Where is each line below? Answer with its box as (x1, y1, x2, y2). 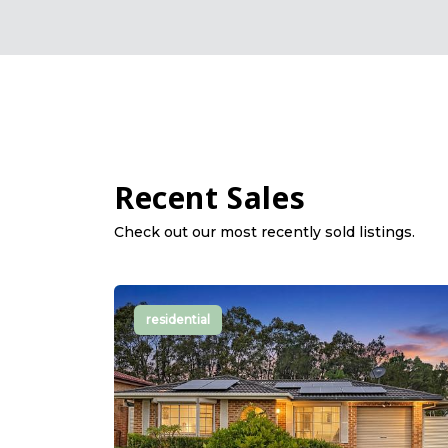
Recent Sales (114, 177, 306, 219)
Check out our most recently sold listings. (114, 223, 415, 242)
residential (146, 312, 210, 328)
